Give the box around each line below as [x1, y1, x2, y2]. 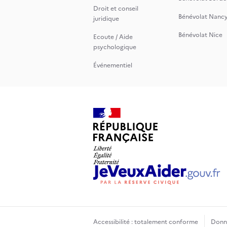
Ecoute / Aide [93, 32, 133, 42]
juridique [93, 14, 119, 23]
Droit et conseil [93, 4, 138, 13]
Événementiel [93, 61, 132, 70]
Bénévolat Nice [178, 30, 222, 40]
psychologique [93, 43, 136, 52]
